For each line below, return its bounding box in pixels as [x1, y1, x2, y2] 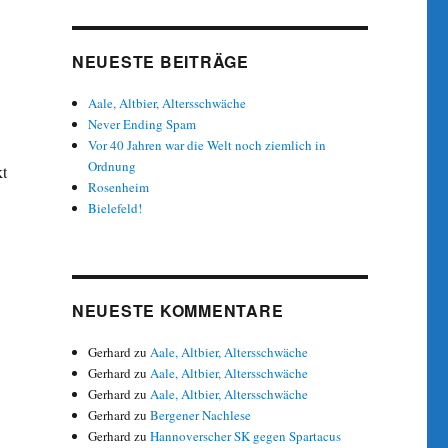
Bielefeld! [88, 198, 143, 217]
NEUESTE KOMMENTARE [71, 298, 284, 322]
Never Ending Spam [88, 114, 197, 133]
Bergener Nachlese [150, 405, 252, 424]
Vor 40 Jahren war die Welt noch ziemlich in [88, 135, 327, 154]
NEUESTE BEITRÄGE [71, 49, 249, 73]
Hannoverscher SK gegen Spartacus [150, 426, 342, 445]
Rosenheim [88, 177, 150, 196]
